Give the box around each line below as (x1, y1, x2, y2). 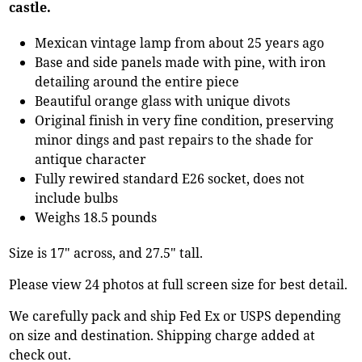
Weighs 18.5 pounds (35, 208, 158, 226)
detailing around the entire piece (35, 72, 240, 90)
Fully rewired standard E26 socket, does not (35, 169, 305, 187)
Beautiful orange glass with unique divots (35, 91, 291, 110)
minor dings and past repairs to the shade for (35, 130, 314, 149)
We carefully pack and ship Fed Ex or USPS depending (9, 306, 342, 325)
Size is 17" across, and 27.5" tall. (9, 243, 204, 262)
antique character (35, 149, 147, 168)
